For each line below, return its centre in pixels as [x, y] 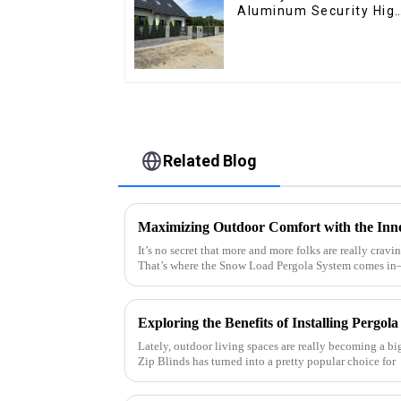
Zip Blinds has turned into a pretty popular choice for [267, 362]
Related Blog [210, 160]
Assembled [276, 43]
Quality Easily [284, 26]
